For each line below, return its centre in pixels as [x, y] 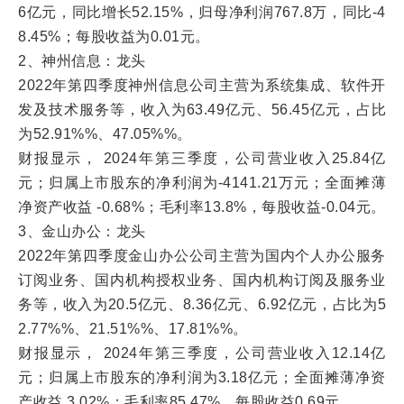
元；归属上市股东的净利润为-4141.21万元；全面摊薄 [202, 183]
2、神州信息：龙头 [82, 61]
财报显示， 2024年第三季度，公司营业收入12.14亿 [202, 353]
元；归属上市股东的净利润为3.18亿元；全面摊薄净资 [202, 377]
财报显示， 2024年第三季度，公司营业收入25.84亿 [202, 158]
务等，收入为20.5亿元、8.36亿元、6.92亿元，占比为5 [202, 304]
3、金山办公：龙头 [82, 231]
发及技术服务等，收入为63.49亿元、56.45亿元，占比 [202, 110]
